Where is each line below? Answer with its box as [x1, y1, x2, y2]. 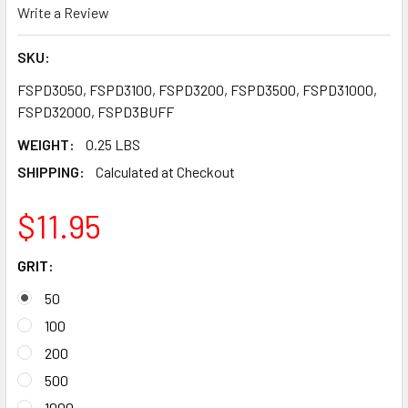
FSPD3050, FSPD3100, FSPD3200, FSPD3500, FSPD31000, [17, 81, 377, 99]
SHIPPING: [17, 163, 85, 181]
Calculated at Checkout [96, 163, 235, 181]
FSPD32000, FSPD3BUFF [17, 103, 174, 121]
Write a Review [17, 4, 109, 22]
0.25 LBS [86, 136, 140, 154]
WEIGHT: [17, 136, 75, 154]
